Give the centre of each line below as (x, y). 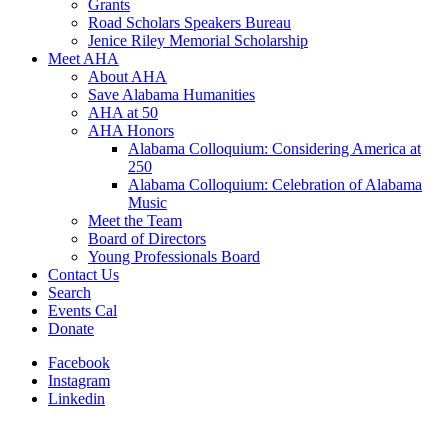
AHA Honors (131, 130)
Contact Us (83, 274)
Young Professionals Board (174, 256)
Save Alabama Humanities (171, 94)
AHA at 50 (123, 112)
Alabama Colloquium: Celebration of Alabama (275, 184)
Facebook (79, 362)
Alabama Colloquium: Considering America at (274, 148)
